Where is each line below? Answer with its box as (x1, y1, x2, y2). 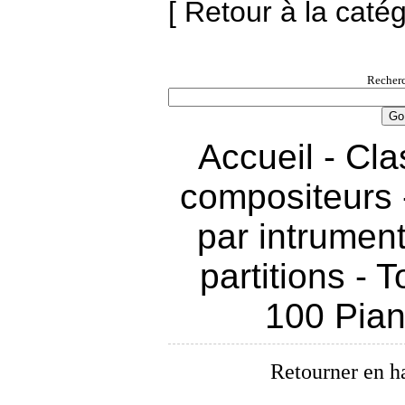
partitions (200, 256, 346, 296)
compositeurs (180, 176, 393, 216)
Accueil (198, 137, 314, 176)
